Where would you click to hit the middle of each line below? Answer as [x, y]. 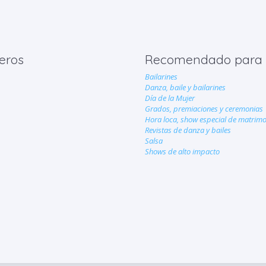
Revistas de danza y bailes [188, 130]
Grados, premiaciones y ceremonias [204, 109]
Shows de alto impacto [182, 151]
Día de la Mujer [170, 98]
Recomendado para [203, 59]
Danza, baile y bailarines [185, 87]
